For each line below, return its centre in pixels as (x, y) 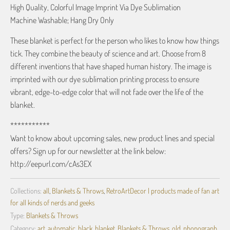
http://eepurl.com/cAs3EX (51, 164)
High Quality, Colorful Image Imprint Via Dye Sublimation (95, 7)
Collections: (26, 190)
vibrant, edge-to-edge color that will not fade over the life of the (107, 92)
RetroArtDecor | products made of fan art (163, 190)
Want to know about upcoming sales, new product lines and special (112, 138)
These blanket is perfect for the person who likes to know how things (115, 40)
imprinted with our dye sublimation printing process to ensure (105, 79)
